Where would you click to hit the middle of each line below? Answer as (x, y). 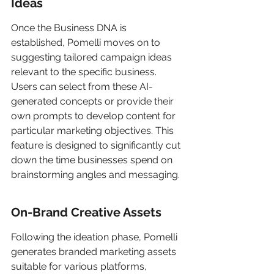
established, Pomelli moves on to (87, 43)
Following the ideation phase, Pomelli (95, 237)
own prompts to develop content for (94, 116)
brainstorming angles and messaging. (95, 175)
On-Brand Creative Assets (86, 212)
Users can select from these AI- (82, 87)
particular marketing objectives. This (94, 131)
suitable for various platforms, (80, 266)
